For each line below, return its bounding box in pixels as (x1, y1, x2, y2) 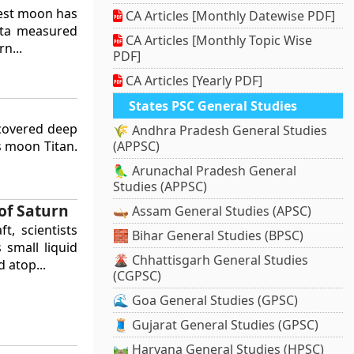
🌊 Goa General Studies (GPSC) (113, 292, 299, 310)
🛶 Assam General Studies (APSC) (113, 202, 312, 220)
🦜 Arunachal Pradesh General (113, 162, 297, 180)
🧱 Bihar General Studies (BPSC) (113, 227, 304, 245)
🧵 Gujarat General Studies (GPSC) (113, 316, 319, 334)
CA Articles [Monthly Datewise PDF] (122, 7, 336, 25)
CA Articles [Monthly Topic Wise (122, 32, 313, 50)
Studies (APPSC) (113, 178, 208, 196)
